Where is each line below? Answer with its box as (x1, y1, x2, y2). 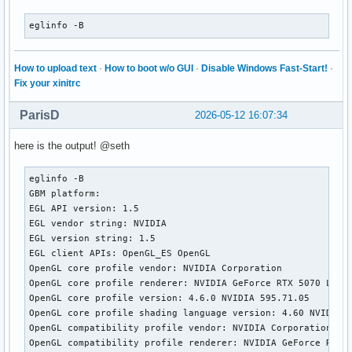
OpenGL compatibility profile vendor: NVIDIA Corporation (29, 323, 332, 333)
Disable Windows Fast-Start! (201, 63, 328, 75)
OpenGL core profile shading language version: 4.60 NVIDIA (29, 308, 343, 318)
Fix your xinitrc (14, 78, 81, 90)
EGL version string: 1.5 (29, 233, 156, 244)
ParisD (20, 108, 60, 123)
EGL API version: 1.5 (29, 203, 140, 214)
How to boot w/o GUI (104, 63, 193, 75)
